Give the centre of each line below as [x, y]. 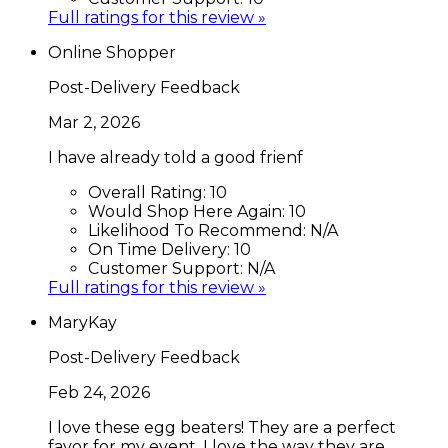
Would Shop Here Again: [188, 211]
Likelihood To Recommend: [199, 230]
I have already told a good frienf [175, 157]
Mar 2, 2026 [94, 122]
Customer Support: [167, 268]
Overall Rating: [149, 192]
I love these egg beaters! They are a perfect [222, 427]
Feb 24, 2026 [99, 392]
